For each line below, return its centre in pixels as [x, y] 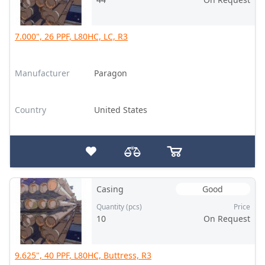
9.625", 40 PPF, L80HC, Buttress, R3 [83, 255]
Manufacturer [42, 73]
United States [120, 110]
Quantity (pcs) [119, 207]
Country [30, 110]
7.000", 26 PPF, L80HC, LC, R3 [71, 36]
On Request [227, 219]
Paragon [110, 73]
